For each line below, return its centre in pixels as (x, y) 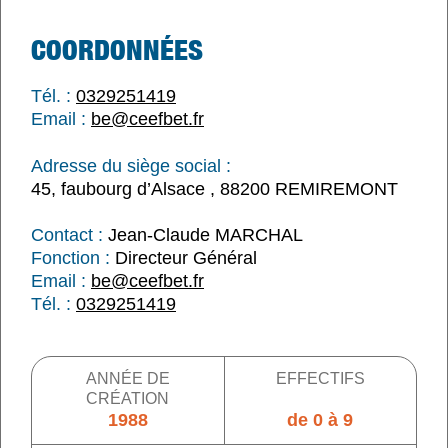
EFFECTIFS (320, 378)
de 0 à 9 (320, 419)
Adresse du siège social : (131, 165)
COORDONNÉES (117, 49)
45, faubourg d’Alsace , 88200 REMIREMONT (214, 188)
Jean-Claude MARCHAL (203, 234)
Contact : (67, 234)
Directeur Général (183, 257)
